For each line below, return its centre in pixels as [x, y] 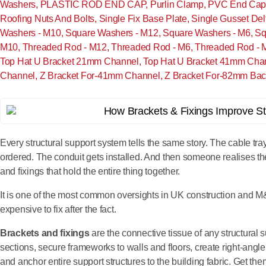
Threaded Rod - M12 [64, 47]
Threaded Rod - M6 [151, 47]
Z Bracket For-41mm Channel [100, 76]
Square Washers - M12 [112, 33]
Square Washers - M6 [207, 33]
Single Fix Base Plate [143, 19]
